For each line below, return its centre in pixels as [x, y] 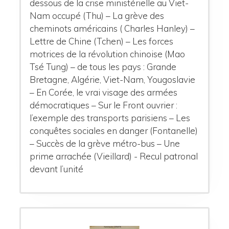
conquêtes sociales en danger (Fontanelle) [114, 131]
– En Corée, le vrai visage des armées [104, 93]
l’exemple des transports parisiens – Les [110, 118]
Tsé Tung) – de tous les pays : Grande [103, 67]
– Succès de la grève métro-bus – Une [105, 144]
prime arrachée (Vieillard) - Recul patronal [114, 156]
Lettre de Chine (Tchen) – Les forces [102, 41]
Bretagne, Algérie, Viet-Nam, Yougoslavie [113, 80]
